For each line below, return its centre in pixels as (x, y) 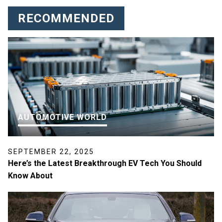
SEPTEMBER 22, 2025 (51, 152)
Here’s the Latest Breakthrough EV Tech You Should (105, 164)
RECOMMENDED (66, 19)
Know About (30, 176)
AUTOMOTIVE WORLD (62, 117)
